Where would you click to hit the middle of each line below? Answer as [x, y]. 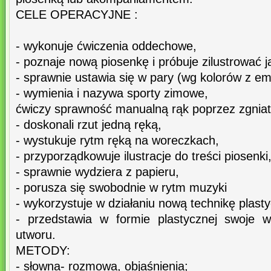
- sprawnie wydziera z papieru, [97, 172]
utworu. [36, 235]
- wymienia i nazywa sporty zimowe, [112, 93]
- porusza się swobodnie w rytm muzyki [121, 188]
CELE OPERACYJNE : [77, 15]
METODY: [43, 251]
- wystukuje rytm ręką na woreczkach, [117, 141]
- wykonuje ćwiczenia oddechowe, [106, 46]
